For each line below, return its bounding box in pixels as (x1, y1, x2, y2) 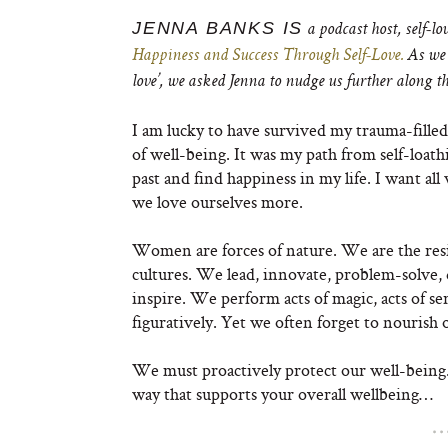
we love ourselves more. (132, 190, 303, 213)
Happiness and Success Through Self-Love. (132, 47, 403, 65)
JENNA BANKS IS (132, 18, 304, 38)
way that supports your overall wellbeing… (132, 382, 433, 405)
